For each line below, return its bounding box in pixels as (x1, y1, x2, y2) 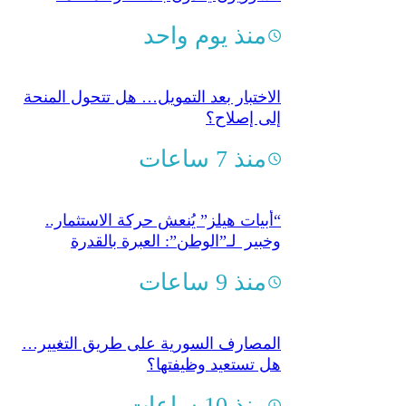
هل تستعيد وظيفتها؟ (147, 354, 281, 373)
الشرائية (226, 252, 281, 271)
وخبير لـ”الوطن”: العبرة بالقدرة (71, 231, 281, 250)
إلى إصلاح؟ (206, 108, 281, 127)
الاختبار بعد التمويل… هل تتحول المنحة (24, 87, 281, 106)
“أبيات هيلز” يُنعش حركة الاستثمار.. (45, 210, 281, 229)
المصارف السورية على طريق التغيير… (22, 333, 281, 353)
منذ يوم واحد (143, 22, 266, 49)
